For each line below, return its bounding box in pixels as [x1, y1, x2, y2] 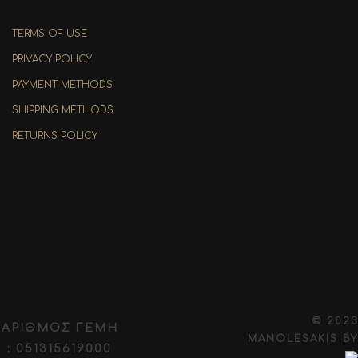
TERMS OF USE [12, 28, 87, 39]
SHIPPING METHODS [12, 105, 113, 116]
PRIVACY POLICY [12, 54, 92, 65]
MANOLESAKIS [247, 333, 343, 344]
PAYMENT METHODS [12, 79, 113, 90]
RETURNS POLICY [12, 130, 97, 141]
